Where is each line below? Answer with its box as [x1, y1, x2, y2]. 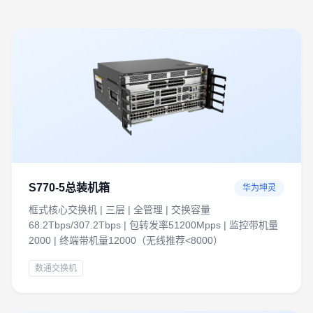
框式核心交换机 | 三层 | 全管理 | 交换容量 [29, 204, 210, 215]
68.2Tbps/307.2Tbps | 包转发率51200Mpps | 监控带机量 [29, 219, 278, 231]
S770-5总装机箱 [29, 182, 110, 194]
